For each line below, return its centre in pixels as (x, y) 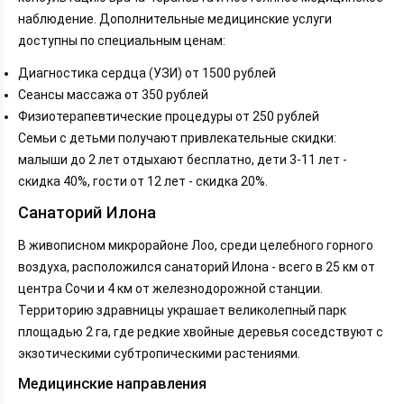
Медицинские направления (112, 384)
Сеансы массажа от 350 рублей (113, 94)
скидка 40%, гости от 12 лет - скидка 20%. (143, 181)
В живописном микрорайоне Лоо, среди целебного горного (196, 246)
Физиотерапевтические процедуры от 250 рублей (169, 116)
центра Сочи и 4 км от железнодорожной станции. (170, 289)
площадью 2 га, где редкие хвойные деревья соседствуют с (201, 332)
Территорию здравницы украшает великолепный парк (182, 311)
